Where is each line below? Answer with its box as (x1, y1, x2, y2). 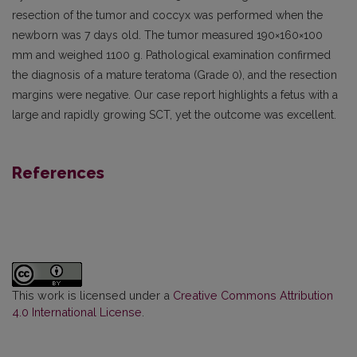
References (12, 163, 104, 183)
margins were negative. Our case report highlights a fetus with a (12, 88, 338, 102)
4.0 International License (12, 305, 142, 320)
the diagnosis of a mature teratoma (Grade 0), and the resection (12, 69, 337, 82)
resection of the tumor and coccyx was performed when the (12, 9, 323, 22)
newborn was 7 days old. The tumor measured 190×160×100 (12, 29, 323, 42)
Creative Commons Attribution (173, 288, 333, 303)
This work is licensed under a (12, 288, 173, 303)
